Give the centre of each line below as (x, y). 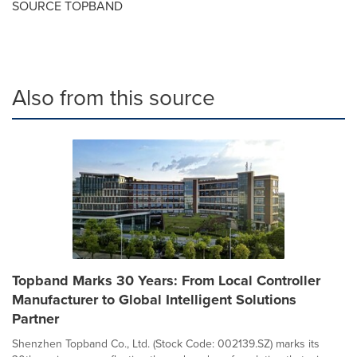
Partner (35, 319)
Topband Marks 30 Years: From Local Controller (166, 280)
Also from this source (114, 98)
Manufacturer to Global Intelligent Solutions (154, 300)
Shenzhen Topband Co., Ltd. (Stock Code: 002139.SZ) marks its (166, 344)
